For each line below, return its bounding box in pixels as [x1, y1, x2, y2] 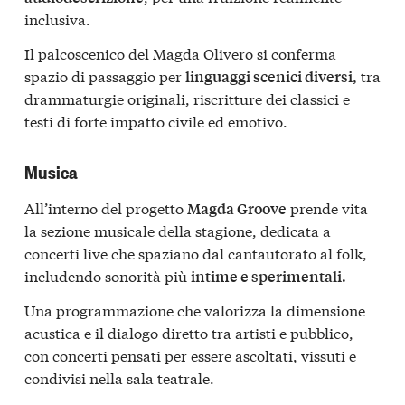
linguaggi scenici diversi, [185, 66, 357, 88]
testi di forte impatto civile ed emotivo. [24, 110, 287, 132]
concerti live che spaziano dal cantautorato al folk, [24, 242, 367, 264]
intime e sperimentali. [191, 266, 346, 287]
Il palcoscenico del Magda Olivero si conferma [24, 42, 336, 64]
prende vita [287, 197, 368, 219]
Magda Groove [187, 198, 287, 220]
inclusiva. [24, 8, 90, 30]
